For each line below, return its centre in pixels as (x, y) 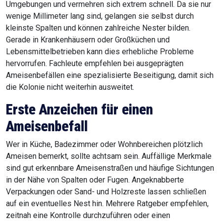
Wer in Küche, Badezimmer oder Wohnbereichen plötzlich (104, 145)
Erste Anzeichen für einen (79, 110)
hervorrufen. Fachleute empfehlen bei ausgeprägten (95, 64)
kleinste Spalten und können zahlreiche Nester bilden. (98, 28)
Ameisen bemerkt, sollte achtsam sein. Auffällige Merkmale (109, 156)
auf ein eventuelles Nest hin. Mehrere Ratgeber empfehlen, (107, 204)
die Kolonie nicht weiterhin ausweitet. (70, 87)
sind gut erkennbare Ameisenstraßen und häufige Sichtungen (110, 168)
